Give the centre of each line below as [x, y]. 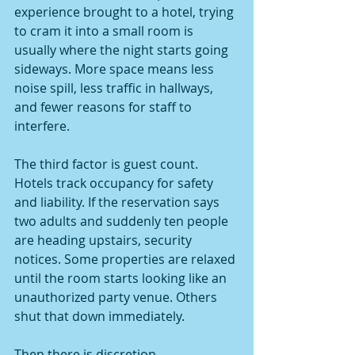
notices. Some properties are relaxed [126, 259]
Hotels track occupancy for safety [115, 183]
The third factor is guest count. [108, 164]
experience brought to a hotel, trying [126, 12]
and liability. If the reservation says [118, 202]
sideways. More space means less [116, 69]
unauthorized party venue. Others [117, 297]
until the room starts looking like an [122, 278]
